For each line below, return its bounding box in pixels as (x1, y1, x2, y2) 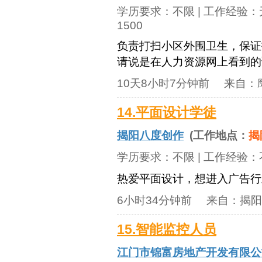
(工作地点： (184, 129, 249, 142)
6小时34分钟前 (117, 194, 192, 206)
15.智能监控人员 (117, 222, 216, 237)
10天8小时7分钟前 (117, 77, 209, 89)
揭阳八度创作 (117, 129, 184, 142)
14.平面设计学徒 (117, 105, 216, 120)
